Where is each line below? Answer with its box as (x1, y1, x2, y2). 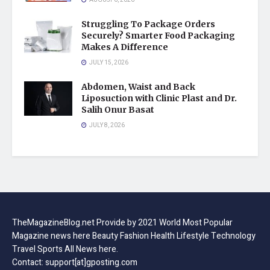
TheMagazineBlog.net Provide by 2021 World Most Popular (12, 216, 233, 229)
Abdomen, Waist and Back (81, 81, 195, 92)
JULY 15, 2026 (88, 58, 128, 67)
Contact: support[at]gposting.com (12, 256, 137, 269)
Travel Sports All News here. (12, 242, 118, 256)
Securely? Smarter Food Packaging (81, 30, 235, 41)
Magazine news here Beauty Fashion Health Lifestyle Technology (12, 229, 256, 242)
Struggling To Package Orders (81, 18, 215, 30)
